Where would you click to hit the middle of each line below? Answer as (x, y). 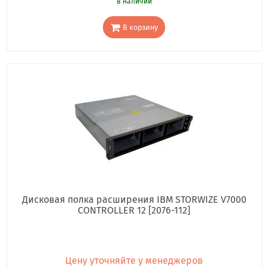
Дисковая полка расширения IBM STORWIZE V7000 (134, 200)
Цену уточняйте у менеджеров (134, 261)
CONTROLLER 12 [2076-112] (134, 211)
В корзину (140, 27)
